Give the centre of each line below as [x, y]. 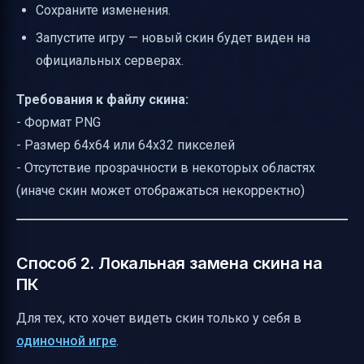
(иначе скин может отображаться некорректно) [160, 190]
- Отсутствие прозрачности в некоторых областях [166, 167]
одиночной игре [66, 340]
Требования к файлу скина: [102, 99]
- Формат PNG [58, 122]
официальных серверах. [110, 60]
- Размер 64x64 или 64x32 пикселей [126, 145]
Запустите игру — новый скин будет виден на [173, 37]
